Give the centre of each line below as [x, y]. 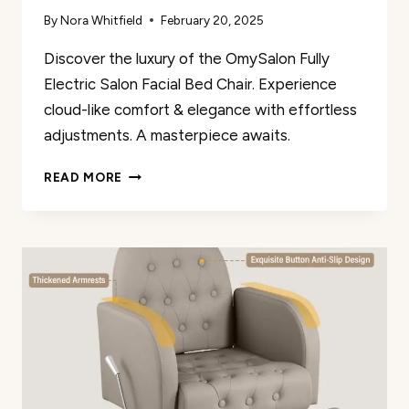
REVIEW [147, 313]
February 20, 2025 [213, 20]
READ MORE [84, 177]
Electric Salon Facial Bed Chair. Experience [190, 84]
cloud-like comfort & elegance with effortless [200, 109]
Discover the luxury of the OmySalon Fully [187, 58]
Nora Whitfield [102, 20]
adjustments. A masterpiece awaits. [167, 135]
